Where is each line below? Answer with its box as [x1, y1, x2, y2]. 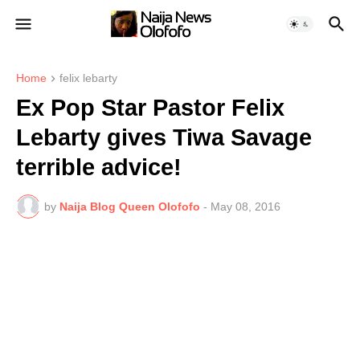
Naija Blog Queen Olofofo [59, 199, 200, 213]
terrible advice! [16, 154, 182, 181]
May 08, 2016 [211, 199, 280, 213]
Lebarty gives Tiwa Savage [16, 125, 312, 151]
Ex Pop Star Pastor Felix [16, 95, 284, 121]
